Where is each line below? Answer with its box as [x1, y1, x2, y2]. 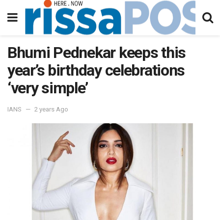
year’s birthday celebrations [7, 61, 185, 80]
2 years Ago [34, 105, 68, 113]
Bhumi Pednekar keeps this [7, 43, 186, 62]
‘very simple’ [7, 79, 94, 97]
